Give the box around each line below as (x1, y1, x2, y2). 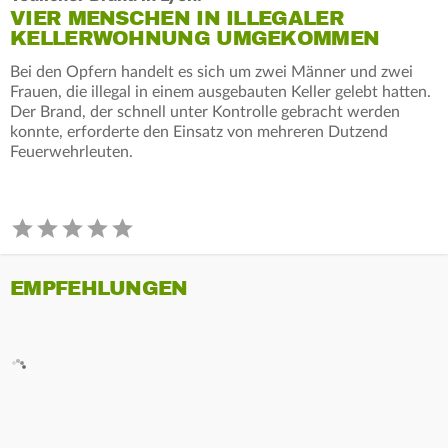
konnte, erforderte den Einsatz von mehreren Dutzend (10, 123, 388, 140)
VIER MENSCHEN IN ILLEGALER (10, 5, 344, 31)
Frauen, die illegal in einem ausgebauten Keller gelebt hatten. (10, 83, 431, 100)
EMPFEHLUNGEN (10, 275, 188, 301)
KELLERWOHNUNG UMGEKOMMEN (10, 25, 380, 51)
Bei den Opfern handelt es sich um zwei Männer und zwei (10, 63, 413, 80)
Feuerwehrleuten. (10, 143, 133, 160)
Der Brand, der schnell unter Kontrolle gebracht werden (10, 103, 400, 120)
